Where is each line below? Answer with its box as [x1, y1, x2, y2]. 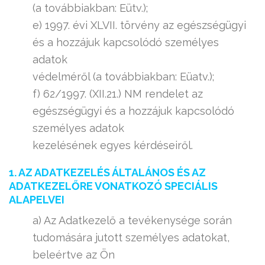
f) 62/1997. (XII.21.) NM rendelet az [33, 88, 203, 100]
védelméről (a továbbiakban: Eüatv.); [33, 70, 214, 83]
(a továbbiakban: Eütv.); [33, 2, 148, 14]
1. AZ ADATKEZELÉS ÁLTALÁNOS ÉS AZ [9, 166, 206, 179]
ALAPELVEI [9, 193, 64, 206]
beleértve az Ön [33, 248, 115, 261]
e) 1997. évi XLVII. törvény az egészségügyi [33, 19, 246, 31]
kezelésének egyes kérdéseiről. [33, 139, 193, 151]
